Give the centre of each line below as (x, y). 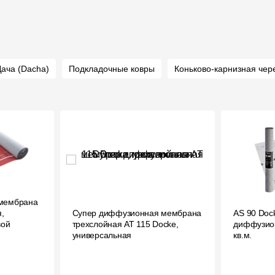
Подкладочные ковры (112, 68)
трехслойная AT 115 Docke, (125, 224)
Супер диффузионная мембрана (137, 213)
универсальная (102, 235)
